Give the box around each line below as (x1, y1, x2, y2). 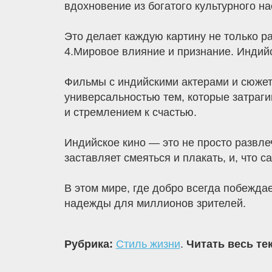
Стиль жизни (115, 238, 180, 251)
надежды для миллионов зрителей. (64, 197, 246, 210)
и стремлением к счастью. (64, 106, 197, 119)
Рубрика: (64, 238, 116, 251)
